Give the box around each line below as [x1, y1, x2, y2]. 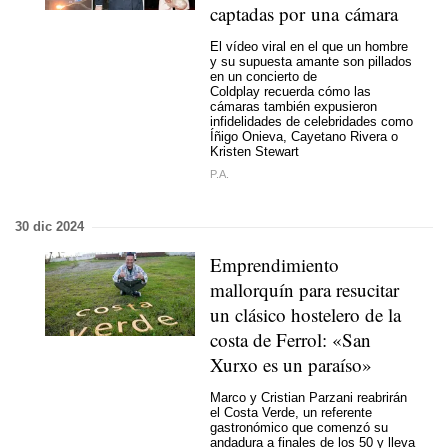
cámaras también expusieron [210, 98, 377, 114]
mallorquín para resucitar [210, 277, 399, 302]
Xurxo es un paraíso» [210, 352, 372, 377]
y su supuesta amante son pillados [210, 53, 412, 69]
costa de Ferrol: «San [210, 327, 371, 352]
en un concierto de [210, 68, 317, 84]
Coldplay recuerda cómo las [210, 83, 371, 99]
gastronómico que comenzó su [210, 419, 388, 435]
